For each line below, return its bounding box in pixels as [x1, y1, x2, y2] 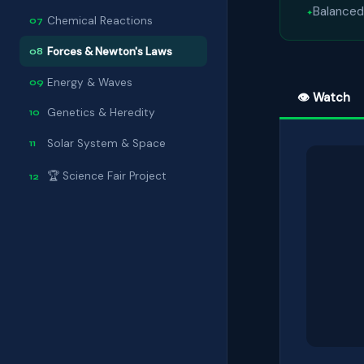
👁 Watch [297, 89, 351, 106]
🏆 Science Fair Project [47, 168, 167, 183]
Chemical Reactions [47, 14, 153, 28]
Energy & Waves [47, 75, 132, 89]
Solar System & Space [47, 136, 166, 151]
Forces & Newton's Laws [47, 44, 172, 58]
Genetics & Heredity [47, 106, 155, 120]
